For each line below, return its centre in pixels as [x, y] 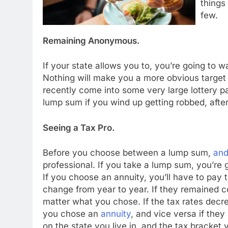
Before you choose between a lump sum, [128, 153]
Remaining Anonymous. [91, 40]
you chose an [72, 214]
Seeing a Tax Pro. [79, 127]
